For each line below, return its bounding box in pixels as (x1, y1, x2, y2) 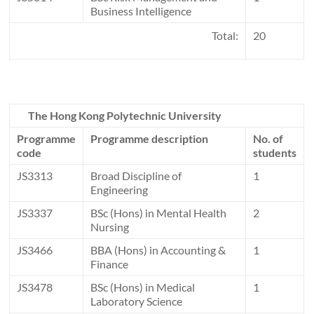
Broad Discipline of (90, 169, 182, 183)
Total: (212, 29, 239, 43)
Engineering (90, 183, 149, 197)
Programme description (90, 132, 209, 146)
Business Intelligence (90, 4, 192, 18)
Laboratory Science (90, 294, 183, 308)
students (253, 146, 297, 160)
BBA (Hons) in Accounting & (90, 243, 226, 257)
